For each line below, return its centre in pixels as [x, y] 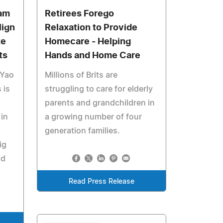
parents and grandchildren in [100, 103]
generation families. [83, 131]
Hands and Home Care [93, 56]
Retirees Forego [80, 14]
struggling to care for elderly [99, 89]
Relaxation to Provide [91, 28]
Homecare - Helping [88, 42]
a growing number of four [94, 117]
